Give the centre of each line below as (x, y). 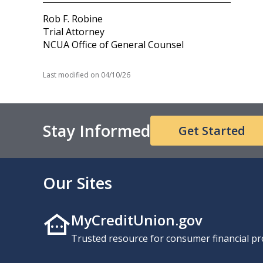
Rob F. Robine (73, 19)
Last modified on (71, 75)
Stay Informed (96, 131)
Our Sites (77, 183)
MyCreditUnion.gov (136, 220)
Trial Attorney (73, 32)
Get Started (212, 131)
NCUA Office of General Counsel (113, 45)
